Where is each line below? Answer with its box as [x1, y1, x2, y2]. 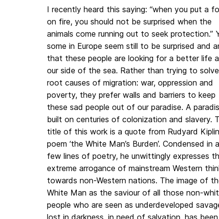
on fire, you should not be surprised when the [47, 17, 212, 27]
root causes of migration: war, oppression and [47, 78, 213, 88]
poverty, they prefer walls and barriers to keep [47, 90, 216, 100]
